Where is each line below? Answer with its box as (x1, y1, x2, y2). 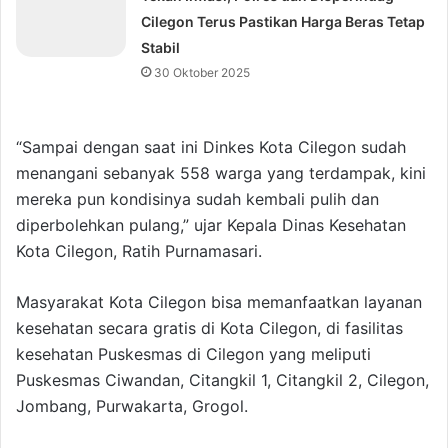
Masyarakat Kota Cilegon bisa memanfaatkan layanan (16, 292, 422, 313)
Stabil (141, 39, 181, 57)
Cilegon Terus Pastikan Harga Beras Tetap (141, 13, 426, 31)
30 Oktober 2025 (154, 65, 251, 81)
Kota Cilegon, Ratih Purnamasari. (16, 241, 262, 262)
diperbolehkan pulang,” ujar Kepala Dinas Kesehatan (16, 215, 406, 236)
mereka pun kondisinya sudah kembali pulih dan (16, 189, 379, 210)
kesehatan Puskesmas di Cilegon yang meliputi (16, 344, 371, 365)
